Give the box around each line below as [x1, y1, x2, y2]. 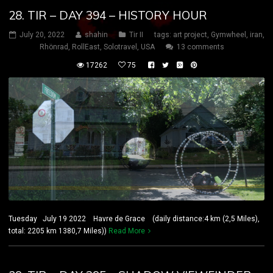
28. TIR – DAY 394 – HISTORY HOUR [9, 8, 207, 23]
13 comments [177, 43, 224, 52]
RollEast [72, 43, 100, 52]
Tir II [129, 30, 143, 40]
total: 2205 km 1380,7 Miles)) [9, 227, 108, 236]
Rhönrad [40, 43, 68, 52]
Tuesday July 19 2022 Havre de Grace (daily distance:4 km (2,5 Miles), [9, 214, 260, 224]
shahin [84, 30, 108, 40]
